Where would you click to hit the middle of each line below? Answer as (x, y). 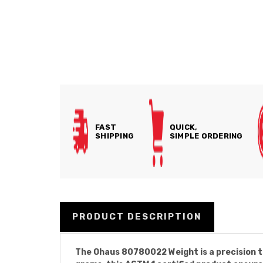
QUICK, (183, 127)
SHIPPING (114, 136)
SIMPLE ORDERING (206, 136)
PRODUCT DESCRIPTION (137, 216)
